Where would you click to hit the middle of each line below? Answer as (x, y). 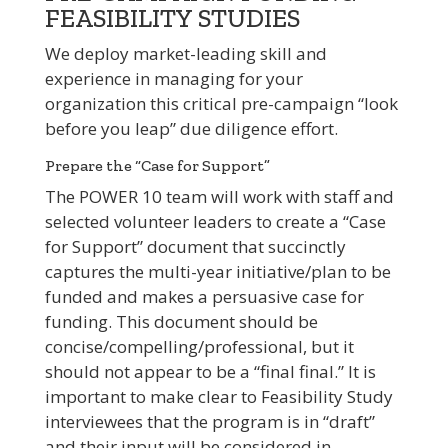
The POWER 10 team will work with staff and (219, 197)
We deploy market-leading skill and (185, 54)
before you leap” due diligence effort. (191, 129)
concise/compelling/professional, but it (199, 347)
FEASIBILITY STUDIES (172, 18)
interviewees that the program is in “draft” (209, 422)
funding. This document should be (181, 322)
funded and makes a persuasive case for (204, 297)
